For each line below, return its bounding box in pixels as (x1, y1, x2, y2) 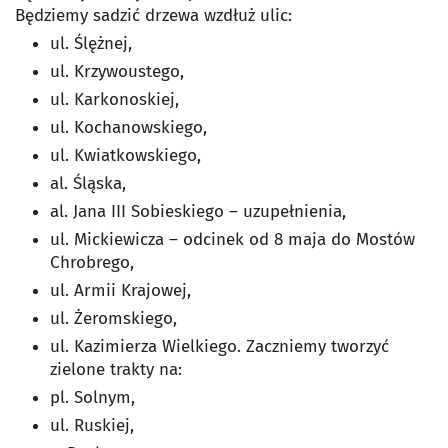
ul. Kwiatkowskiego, (50, 145, 206, 166)
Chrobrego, (50, 252, 139, 273)
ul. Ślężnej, (50, 33, 137, 54)
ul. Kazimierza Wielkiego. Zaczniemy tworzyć (50, 336, 389, 357)
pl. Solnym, (50, 387, 140, 408)
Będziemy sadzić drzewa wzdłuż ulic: (15, 5, 297, 26)
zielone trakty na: (50, 359, 187, 380)
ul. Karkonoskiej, (50, 89, 184, 110)
